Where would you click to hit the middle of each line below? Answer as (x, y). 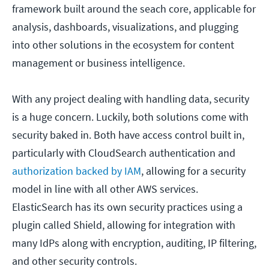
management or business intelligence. (98, 63)
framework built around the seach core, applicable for (134, 9)
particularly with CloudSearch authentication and (124, 153)
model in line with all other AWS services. (105, 189)
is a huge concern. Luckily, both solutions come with (130, 117)
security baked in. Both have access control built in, (128, 135)
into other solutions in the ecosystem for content (123, 45)
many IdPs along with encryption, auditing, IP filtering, (134, 243)
